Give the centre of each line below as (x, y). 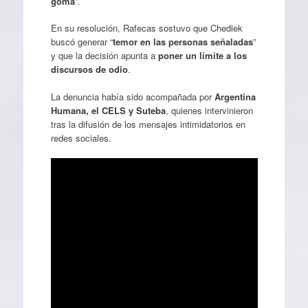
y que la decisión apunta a (104, 55)
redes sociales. (81, 137)
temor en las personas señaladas (183, 42)
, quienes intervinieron (209, 110)
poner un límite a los (202, 55)
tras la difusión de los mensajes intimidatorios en (148, 124)
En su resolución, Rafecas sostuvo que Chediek (146, 28)
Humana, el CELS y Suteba (108, 110)
